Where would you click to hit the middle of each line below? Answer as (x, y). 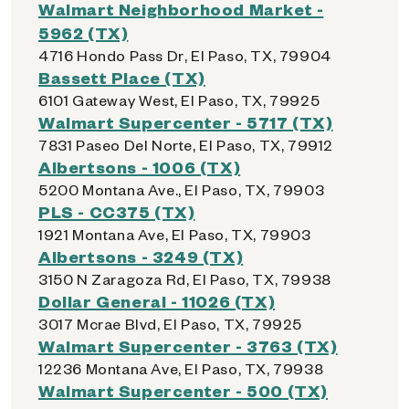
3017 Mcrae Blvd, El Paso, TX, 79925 (170, 324)
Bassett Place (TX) (122, 77)
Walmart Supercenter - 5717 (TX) (186, 122)
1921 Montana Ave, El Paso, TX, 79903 (175, 234)
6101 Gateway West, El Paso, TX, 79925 (179, 100)
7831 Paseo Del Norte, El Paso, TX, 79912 (186, 145)
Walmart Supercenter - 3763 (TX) (188, 346)
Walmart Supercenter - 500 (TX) (183, 390)
